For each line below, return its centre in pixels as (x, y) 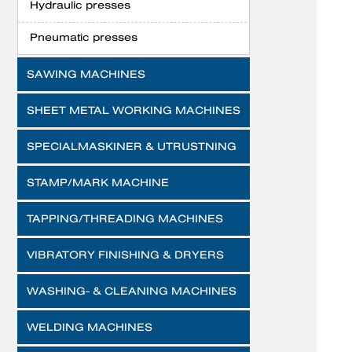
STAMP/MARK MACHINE (98, 182)
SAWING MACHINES (86, 74)
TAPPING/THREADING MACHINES (125, 218)
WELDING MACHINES (90, 327)
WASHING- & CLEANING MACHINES (132, 291)
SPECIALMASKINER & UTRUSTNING (132, 146)
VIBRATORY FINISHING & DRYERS (125, 255)
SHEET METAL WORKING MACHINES (134, 110)
